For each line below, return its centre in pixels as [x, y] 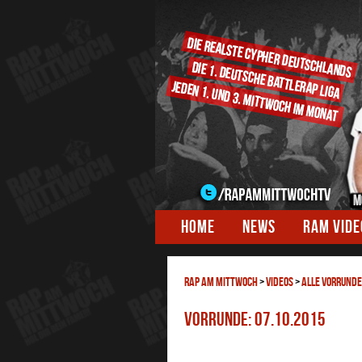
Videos [280, 282]
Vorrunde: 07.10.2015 [255, 319]
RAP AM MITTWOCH [221, 282]
